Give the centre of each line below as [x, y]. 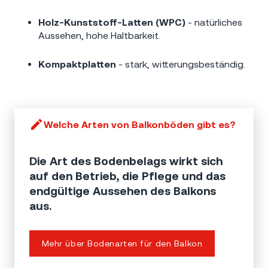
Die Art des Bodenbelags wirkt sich [126, 161]
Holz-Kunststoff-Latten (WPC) [112, 22]
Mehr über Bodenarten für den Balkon [122, 243]
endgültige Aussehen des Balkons [123, 191]
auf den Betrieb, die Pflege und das [127, 176]
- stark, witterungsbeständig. [181, 64]
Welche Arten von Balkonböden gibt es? [140, 125]
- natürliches [214, 22]
